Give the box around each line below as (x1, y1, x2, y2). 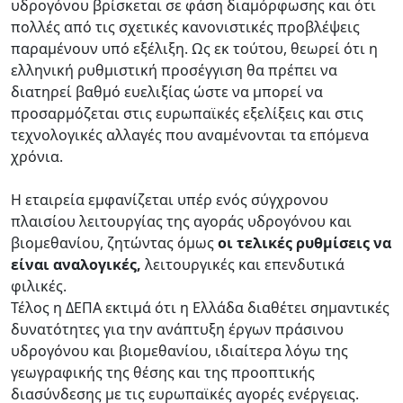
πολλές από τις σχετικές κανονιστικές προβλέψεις (11, 16, 360, 37)
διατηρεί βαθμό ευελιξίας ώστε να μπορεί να (11, 81, 323, 102)
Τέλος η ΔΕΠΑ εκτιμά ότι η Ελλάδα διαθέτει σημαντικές (11, 297, 390, 318)
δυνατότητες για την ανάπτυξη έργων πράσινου (11, 318, 344, 339)
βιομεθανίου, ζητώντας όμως (11, 232, 214, 253)
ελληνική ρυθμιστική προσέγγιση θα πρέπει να (11, 59, 337, 80)
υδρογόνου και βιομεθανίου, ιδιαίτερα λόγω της (11, 340, 348, 361)
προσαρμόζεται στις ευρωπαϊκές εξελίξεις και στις (11, 103, 363, 123)
